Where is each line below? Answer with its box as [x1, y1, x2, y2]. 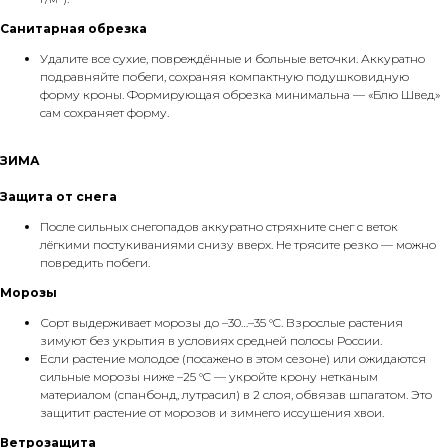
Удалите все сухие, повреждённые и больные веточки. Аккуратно [40, 51, 425, 66]
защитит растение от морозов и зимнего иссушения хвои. [40, 405, 384, 420]
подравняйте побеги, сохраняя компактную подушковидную [40, 69, 409, 84]
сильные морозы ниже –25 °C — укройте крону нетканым [40, 369, 378, 384]
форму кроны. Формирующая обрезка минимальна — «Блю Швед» [40, 87, 440, 102]
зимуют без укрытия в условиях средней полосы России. [40, 333, 382, 348]
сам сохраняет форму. [40, 105, 169, 120]
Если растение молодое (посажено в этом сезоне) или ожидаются [40, 351, 426, 366]
